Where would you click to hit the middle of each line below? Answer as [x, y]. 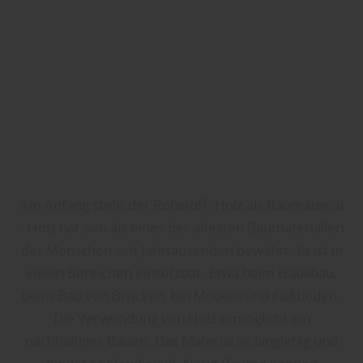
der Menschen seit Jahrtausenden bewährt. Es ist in [181, 250]
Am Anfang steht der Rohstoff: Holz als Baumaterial [181, 205]
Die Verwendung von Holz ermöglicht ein [181, 318]
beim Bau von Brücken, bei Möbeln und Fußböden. [181, 296]
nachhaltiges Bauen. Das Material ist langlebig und [181, 341]
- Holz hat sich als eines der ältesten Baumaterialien [181, 228]
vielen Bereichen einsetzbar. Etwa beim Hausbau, [181, 273]
